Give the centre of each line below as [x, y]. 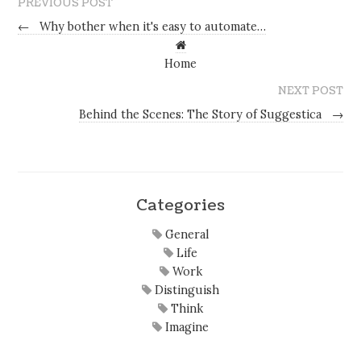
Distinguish [185, 290]
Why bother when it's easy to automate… [151, 26]
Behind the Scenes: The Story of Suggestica [201, 114]
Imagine [185, 328]
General [185, 235]
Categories [180, 205]
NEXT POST [310, 91]
